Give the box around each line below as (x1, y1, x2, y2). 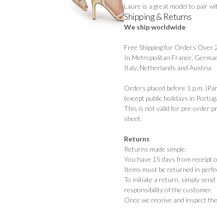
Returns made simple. (124, 145, 186, 154)
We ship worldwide (124, 23, 186, 31)
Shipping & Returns (124, 11, 191, 22)
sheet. (124, 114, 142, 123)
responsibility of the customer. (124, 186, 212, 194)
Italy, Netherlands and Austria (124, 63, 211, 72)
